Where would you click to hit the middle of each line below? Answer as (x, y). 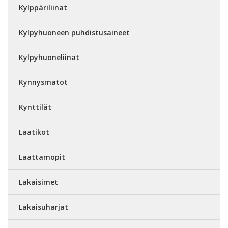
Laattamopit (42, 157)
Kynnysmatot (43, 82)
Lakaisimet (38, 182)
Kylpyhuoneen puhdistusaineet (74, 32)
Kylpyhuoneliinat (49, 57)
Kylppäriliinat (43, 7)
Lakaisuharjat (44, 207)
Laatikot (34, 132)
